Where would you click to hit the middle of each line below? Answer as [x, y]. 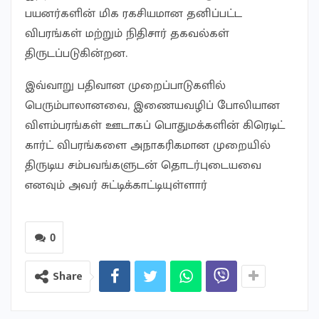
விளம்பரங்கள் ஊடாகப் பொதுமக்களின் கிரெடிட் [155, 126]
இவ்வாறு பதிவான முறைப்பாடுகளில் [125, 86]
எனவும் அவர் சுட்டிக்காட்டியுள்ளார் [116, 185]
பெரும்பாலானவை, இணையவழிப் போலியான [152, 106]
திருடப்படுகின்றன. [76, 54]
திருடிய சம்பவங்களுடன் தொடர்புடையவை [143, 166]
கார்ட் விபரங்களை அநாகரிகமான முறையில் [148, 146]
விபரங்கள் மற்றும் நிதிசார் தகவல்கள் [127, 34]
